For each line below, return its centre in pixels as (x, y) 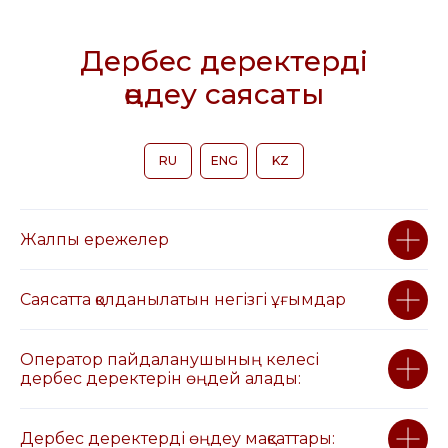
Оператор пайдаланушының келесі (169, 359)
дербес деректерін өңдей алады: (160, 378)
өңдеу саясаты (224, 94)
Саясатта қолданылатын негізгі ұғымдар (183, 299)
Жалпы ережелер (94, 239)
